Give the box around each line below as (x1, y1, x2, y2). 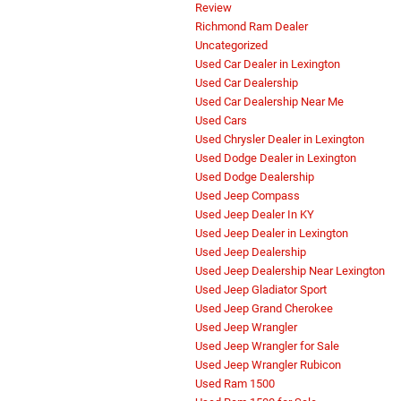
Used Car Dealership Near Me (195, 95, 344, 109)
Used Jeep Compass (195, 189, 300, 203)
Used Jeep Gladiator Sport (195, 283, 327, 297)
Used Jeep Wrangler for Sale (195, 339, 339, 354)
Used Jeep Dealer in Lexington (195, 226, 348, 241)
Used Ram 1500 (195, 377, 275, 391)
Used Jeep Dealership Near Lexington (195, 264, 385, 278)
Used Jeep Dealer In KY (195, 208, 314, 222)
